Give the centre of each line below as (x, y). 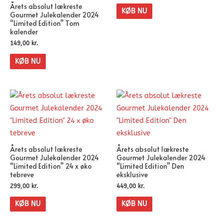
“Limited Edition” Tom (45, 23)
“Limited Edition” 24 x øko (51, 166)
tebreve (22, 174)
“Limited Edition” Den (150, 166)
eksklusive (132, 174)
